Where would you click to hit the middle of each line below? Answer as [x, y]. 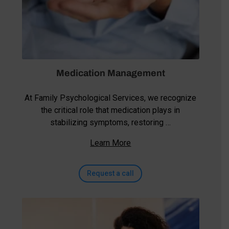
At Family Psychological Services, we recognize [111, 98]
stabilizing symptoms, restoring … [111, 122]
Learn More [111, 143]
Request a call [111, 173]
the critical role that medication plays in [111, 110]
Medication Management [110, 73]
